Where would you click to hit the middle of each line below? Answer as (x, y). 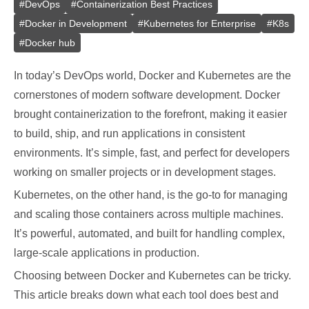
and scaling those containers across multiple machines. (149, 214)
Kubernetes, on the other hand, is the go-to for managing (151, 195)
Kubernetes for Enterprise (200, 23)
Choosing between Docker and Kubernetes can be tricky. (152, 276)
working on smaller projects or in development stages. (145, 172)
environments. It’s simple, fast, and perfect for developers (152, 153)
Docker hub (50, 43)
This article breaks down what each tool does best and (146, 295)
